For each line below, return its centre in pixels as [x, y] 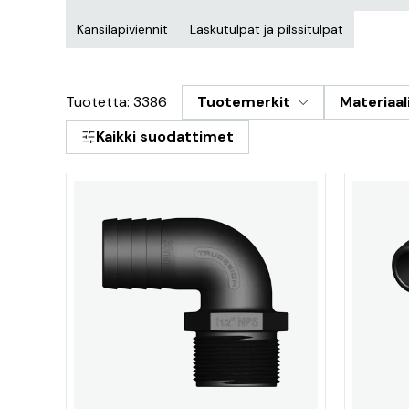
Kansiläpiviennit [122, 29]
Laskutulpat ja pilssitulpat [267, 29]
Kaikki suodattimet [165, 136]
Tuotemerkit [244, 102]
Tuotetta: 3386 [116, 102]
